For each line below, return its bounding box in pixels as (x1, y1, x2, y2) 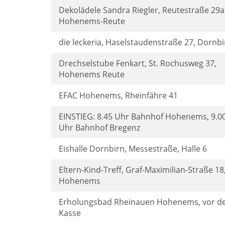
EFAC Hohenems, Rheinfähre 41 (59, 90, 178, 101)
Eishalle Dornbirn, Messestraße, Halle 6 (59, 143, 207, 154)
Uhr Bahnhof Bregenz (59, 122, 140, 133)
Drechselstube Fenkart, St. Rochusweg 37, (59, 58, 216, 69)
